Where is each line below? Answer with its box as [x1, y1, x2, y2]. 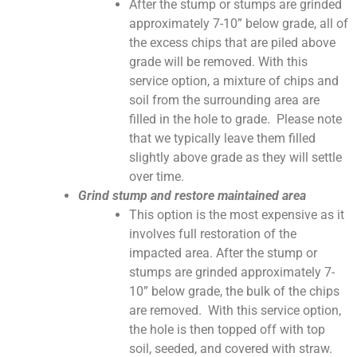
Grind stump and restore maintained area [78, 187, 306, 203]
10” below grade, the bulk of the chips [129, 283, 339, 299]
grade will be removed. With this [129, 53, 308, 69]
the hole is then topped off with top [129, 321, 325, 337]
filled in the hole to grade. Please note [129, 111, 342, 127]
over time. [129, 168, 184, 184]
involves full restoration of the [129, 226, 296, 241]
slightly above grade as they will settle [129, 149, 342, 165]
